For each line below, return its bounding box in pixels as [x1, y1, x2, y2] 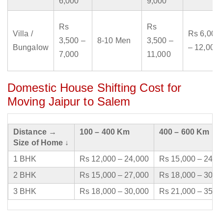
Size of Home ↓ [13, 138, 69, 147]
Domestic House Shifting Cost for [7, 81, 182, 95]
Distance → [13, 128, 56, 137]
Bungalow [13, 43, 49, 52]
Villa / [13, 29, 33, 38]
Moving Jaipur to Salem [7, 95, 131, 109]
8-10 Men [97, 36, 131, 45]
